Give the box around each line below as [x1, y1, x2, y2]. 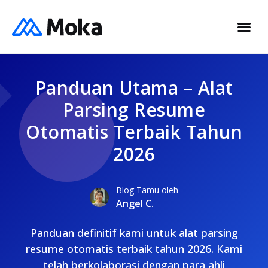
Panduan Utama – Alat [35, 75, 233, 100]
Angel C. [116, 197, 154, 210]
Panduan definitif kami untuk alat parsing [30, 226, 238, 240]
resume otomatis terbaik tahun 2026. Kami [26, 242, 242, 256]
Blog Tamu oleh [116, 184, 178, 196]
